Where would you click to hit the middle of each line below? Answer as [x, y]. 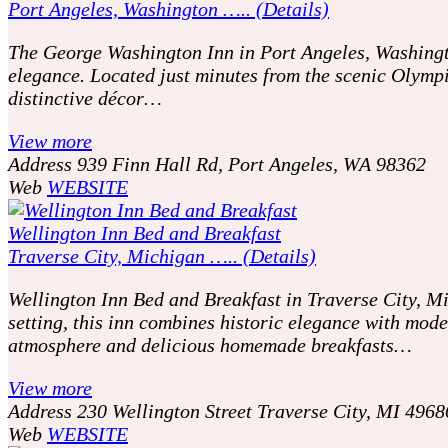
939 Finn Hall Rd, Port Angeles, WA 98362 [251, 163]
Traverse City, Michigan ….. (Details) [162, 255]
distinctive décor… [85, 97]
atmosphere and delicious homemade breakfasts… [210, 344]
